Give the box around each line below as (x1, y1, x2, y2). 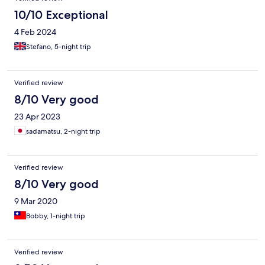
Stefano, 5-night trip (26, 42, 91, 52)
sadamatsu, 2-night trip (26, 127, 101, 137)
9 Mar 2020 (14, 196, 57, 207)
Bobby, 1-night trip (26, 211, 85, 221)
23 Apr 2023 (14, 111, 60, 122)
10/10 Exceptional (14, 8, 108, 22)
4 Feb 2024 (14, 27, 56, 38)
